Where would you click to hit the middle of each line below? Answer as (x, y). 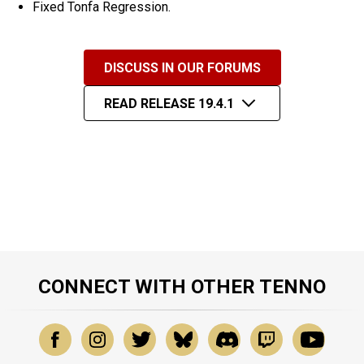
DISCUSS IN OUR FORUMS (182, 67)
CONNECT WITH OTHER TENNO (182, 287)
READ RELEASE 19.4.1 (169, 103)
